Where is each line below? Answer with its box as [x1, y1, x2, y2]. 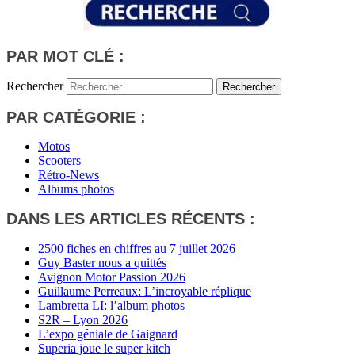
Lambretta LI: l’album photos [38, 298, 185, 312]
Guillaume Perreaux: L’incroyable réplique [38, 284, 251, 298]
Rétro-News [38, 168, 99, 182]
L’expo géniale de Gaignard [38, 326, 177, 341]
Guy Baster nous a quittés [38, 255, 166, 269]
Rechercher [6, 79, 63, 94]
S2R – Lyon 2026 [38, 312, 128, 326]
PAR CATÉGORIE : [6, 108, 146, 126]
